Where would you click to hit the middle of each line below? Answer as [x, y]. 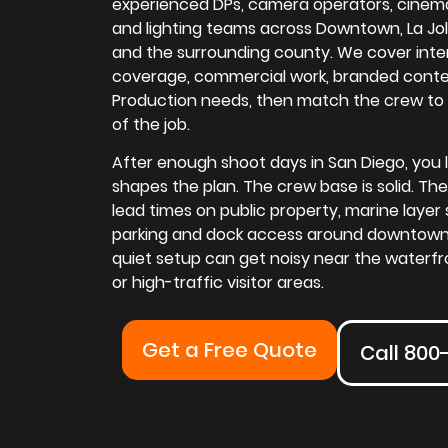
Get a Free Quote [229, 349]
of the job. [151, 124]
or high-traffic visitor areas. [218, 283]
